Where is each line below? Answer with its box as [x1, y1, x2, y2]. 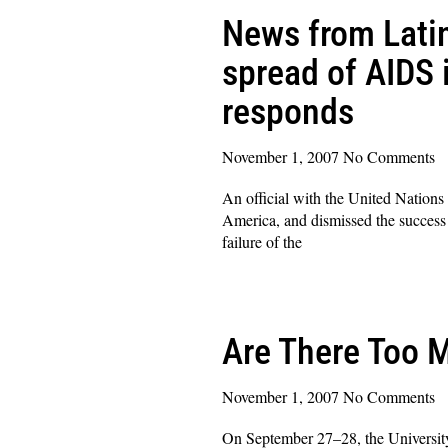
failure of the [222, 230, 302, 252]
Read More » [222, 269, 305, 291]
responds [222, 90, 354, 133]
